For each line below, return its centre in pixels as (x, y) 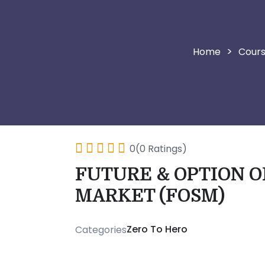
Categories (101, 230)
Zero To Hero (157, 229)
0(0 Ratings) (158, 149)
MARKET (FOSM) (150, 196)
